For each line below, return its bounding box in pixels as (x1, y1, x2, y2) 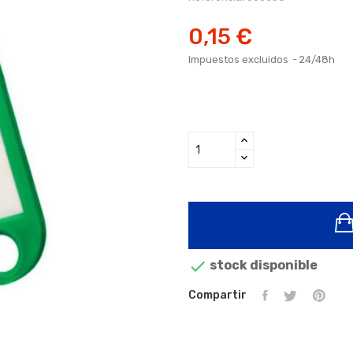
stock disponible (207, 258, 318, 273)
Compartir (188, 288, 247, 303)
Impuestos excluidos (188, 54, 291, 66)
